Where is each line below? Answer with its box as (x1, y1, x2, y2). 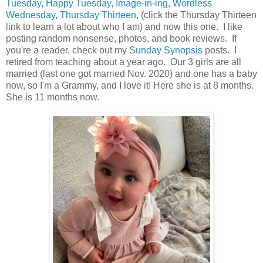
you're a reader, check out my (6, 45, 129, 55)
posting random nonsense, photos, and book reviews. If (6, 33, 237, 43)
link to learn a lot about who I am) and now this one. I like (6, 21, 242, 32)
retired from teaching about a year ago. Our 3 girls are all (6, 56, 241, 67)
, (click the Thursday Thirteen (136, 9, 257, 20)
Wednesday (6, 9, 55, 20)
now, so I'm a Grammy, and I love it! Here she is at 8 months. (6, 80, 256, 90)
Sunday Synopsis (129, 45, 203, 55)
